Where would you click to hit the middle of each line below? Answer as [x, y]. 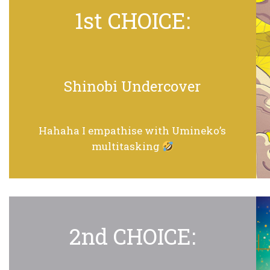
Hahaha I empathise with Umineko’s [133, 131]
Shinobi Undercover [133, 86]
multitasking [127, 146]
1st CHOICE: [132, 21]
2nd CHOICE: [132, 237]
